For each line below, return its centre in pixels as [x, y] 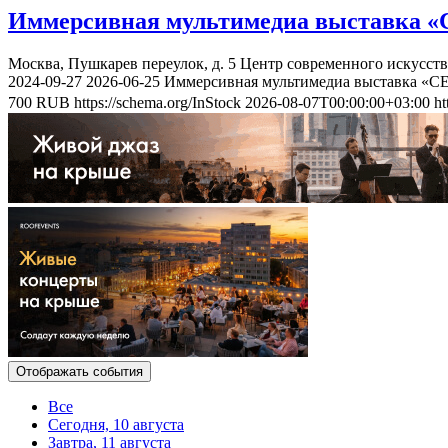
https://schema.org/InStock [157, 102]
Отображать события [79, 371]
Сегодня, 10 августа [116, 424]
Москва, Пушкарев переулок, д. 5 [122, 63]
